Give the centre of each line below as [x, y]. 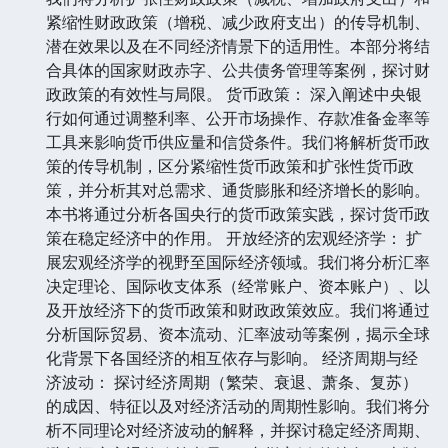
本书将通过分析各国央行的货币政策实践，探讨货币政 [238, 213]
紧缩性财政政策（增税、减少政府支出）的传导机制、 [238, 21]
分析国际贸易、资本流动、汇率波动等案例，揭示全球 [238, 333]
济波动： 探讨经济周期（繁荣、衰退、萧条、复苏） [232, 381]
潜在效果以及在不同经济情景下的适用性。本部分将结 [238, 45]
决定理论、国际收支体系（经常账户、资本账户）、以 [238, 285]
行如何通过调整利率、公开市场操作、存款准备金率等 [238, 117]
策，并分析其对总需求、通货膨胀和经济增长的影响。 [238, 189]
